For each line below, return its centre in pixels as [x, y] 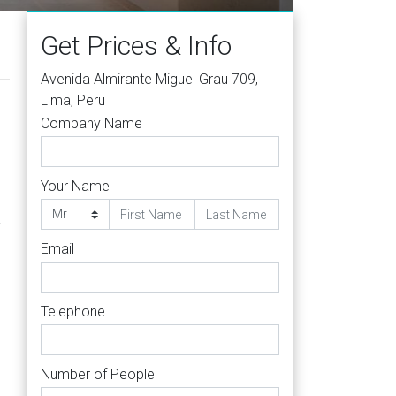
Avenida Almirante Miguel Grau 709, [149, 79]
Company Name [91, 123]
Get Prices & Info [136, 46]
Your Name [75, 186]
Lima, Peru [73, 100]
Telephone [73, 312]
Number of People [98, 374]
